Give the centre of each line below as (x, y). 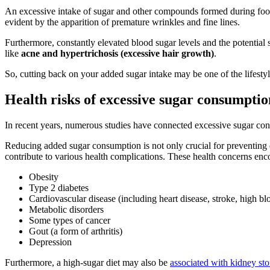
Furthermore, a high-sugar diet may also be (87, 262)
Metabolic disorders (66, 209)
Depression (50, 242)
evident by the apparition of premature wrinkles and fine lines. (122, 22)
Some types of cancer (70, 220)
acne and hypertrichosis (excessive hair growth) (118, 53)
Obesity (44, 177)
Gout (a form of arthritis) (76, 231)
